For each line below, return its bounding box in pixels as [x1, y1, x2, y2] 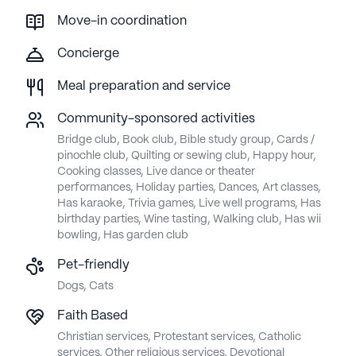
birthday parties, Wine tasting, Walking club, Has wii [57, 213, 321, 225]
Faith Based [57, 309, 128, 322]
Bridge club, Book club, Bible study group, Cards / [57, 133, 315, 145]
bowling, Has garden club [57, 229, 188, 241]
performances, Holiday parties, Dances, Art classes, [57, 181, 321, 193]
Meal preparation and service [57, 79, 230, 92]
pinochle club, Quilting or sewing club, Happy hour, [57, 149, 316, 161]
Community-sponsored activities [57, 112, 255, 125]
